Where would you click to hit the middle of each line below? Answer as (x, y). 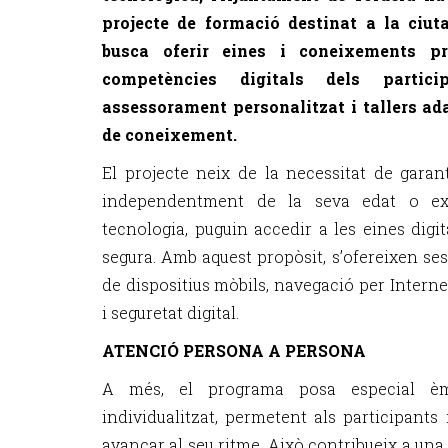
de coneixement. (169, 134)
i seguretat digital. (170, 312)
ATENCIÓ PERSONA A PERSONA (234, 350)
